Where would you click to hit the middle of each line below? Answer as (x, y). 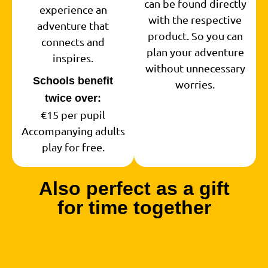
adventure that (73, 26)
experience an (73, 10)
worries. (195, 84)
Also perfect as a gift (134, 189)
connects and (73, 42)
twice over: (73, 98)
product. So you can (195, 36)
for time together (134, 208)
